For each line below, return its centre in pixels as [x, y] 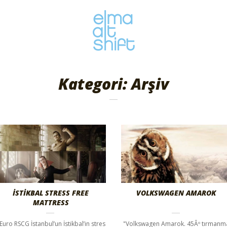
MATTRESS [51, 202]
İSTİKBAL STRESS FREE [51, 193]
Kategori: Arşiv [113, 84]
